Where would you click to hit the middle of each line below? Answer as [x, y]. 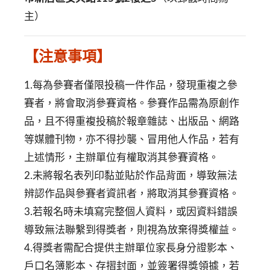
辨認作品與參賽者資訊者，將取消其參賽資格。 [132, 194]
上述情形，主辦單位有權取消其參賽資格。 [121, 158]
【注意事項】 [67, 56]
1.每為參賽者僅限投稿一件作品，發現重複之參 [131, 85]
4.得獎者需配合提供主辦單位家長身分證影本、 [131, 248]
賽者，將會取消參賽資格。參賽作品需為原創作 [132, 103]
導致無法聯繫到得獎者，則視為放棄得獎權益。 [132, 230]
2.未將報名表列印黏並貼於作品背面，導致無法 [131, 176]
